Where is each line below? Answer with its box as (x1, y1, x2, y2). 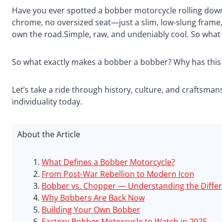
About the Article (17, 129, 80, 140)
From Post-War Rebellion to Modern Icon (41, 168, 194, 180)
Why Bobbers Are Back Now (41, 192, 145, 204)
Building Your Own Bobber (41, 204, 140, 216)
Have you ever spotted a (12, 4, 103, 16)
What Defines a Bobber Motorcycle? (41, 157, 175, 168)
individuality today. (12, 96, 82, 107)
